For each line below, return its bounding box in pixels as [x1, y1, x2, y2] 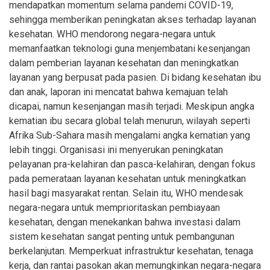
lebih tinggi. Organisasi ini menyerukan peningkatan [9, 144, 223, 156]
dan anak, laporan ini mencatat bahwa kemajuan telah [9, 86, 228, 98]
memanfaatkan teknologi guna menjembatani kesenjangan [9, 43, 250, 55]
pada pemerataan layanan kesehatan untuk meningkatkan [9, 173, 246, 185]
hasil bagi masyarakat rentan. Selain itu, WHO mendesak [9, 187, 243, 199]
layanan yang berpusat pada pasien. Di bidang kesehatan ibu [9, 72, 261, 84]
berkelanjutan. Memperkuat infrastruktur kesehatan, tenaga [9, 245, 253, 257]
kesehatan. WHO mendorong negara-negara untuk [9, 28, 216, 40]
